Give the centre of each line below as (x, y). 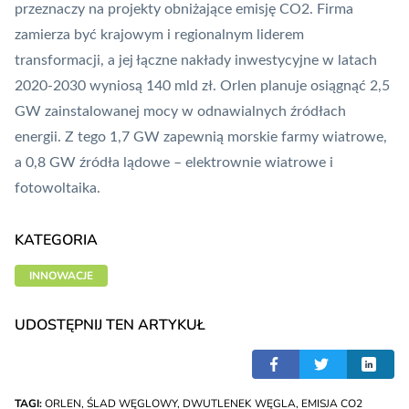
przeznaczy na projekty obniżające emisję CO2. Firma (184, 10)
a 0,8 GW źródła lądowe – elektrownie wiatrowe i (174, 163)
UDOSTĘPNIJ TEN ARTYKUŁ (110, 325)
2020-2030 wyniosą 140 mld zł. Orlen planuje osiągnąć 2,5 (202, 86)
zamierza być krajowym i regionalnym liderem (159, 35)
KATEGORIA (56, 241)
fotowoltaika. (58, 189)
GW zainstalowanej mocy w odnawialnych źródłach (180, 112)
